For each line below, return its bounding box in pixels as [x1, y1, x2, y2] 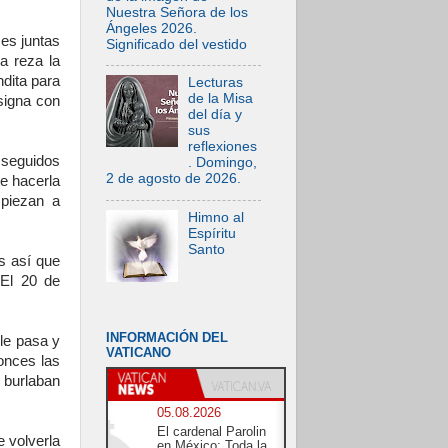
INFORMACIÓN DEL [106, 330, 228, 346]
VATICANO [106, 345, 171, 361]
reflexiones [188, 139, 258, 155]
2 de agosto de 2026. [106, 171, 241, 187]
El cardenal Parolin [156, 424, 266, 440]
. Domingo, [188, 155, 258, 171]
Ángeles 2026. [106, 20, 197, 36]
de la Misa [188, 91, 254, 107]
